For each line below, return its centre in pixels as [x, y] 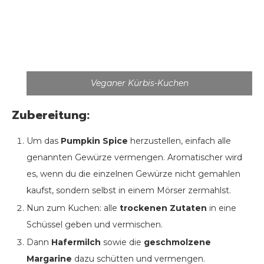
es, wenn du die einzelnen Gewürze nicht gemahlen [133, 174]
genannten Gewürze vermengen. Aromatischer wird [134, 158]
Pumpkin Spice [94, 141]
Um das [44, 141]
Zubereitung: [51, 115]
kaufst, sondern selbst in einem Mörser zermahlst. [129, 191]
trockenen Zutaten [163, 208]
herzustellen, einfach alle [179, 141]
